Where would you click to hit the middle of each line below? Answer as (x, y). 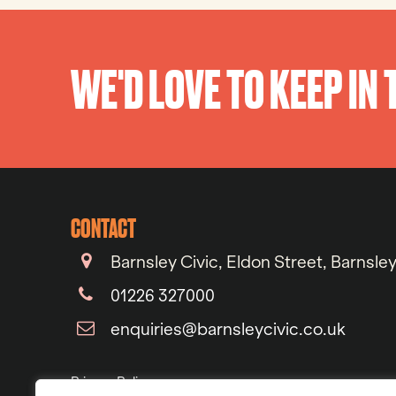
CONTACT (104, 226)
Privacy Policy (112, 381)
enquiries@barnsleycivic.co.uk (228, 329)
